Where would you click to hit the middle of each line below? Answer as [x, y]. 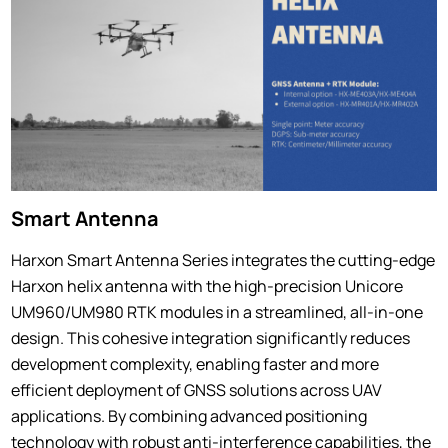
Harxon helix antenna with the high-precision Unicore [207, 285]
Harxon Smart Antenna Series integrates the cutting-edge [223, 259]
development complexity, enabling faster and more [195, 363]
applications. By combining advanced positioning [189, 415]
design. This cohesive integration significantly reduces [211, 337]
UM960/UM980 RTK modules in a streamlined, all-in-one [217, 311]
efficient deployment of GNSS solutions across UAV [197, 389]
